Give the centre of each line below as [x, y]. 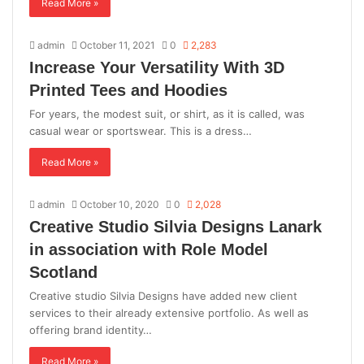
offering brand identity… [91, 329]
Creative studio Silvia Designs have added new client [163, 295]
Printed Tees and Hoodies [128, 90]
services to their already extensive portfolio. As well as [169, 312]
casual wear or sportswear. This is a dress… [141, 130]
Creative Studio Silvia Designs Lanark [175, 226]
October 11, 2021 [117, 45]
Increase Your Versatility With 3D [157, 67]
